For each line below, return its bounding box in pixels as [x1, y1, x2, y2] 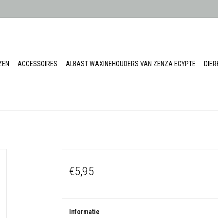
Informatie [69, 208, 99, 216]
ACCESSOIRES [18, 60, 57, 68]
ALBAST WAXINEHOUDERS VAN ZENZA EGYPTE [66, 60, 196, 68]
